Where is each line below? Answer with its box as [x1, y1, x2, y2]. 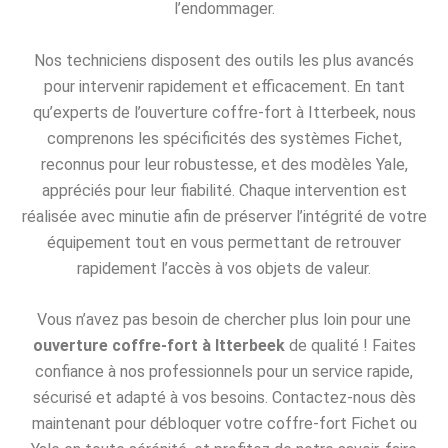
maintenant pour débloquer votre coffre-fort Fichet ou [31, 414, 417, 434]
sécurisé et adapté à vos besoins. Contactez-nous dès [32, 388, 416, 408]
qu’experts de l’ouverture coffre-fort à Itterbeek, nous [32, 102, 416, 122]
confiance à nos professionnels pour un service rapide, [35, 362, 413, 382]
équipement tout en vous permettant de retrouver [47, 232, 401, 252]
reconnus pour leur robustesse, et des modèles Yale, [40, 154, 408, 174]
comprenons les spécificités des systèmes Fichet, [46, 128, 402, 148]
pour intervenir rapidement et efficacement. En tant [43, 76, 405, 96]
